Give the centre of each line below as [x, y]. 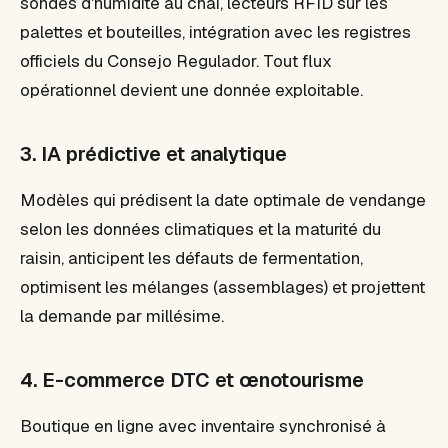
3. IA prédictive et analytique [153, 154]
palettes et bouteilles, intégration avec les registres [215, 32]
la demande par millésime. [122, 316]
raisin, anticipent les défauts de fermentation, [191, 258]
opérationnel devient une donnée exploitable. [191, 90]
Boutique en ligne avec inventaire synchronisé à [203, 426]
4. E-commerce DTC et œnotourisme [192, 380]
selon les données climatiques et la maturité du [200, 229]
